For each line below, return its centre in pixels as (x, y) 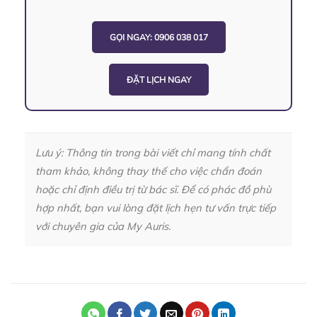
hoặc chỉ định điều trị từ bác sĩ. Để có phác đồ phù (153, 190)
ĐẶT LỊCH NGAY (158, 80)
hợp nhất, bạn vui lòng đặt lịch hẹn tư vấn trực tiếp (156, 208)
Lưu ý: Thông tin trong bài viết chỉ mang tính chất (153, 153)
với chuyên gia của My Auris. (103, 226)
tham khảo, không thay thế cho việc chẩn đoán (149, 171)
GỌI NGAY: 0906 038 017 (158, 38)
